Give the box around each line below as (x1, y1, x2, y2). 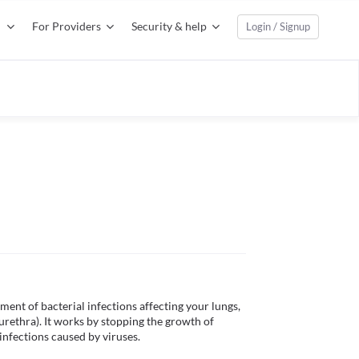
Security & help (131, 19, 207, 33)
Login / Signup (246, 20, 310, 33)
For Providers (32, 19, 101, 33)
